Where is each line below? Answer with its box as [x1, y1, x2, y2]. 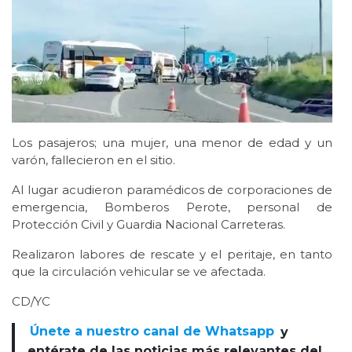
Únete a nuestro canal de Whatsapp [30, 324, 275, 339]
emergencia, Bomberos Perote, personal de [12, 199, 332, 214]
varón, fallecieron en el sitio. [12, 152, 175, 167]
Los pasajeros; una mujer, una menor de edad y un [12, 134, 332, 150]
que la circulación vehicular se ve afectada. [12, 263, 266, 279]
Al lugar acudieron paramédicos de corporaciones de [12, 181, 332, 197]
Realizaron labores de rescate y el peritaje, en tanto [12, 246, 332, 262]
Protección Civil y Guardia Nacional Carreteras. [12, 216, 285, 232]
